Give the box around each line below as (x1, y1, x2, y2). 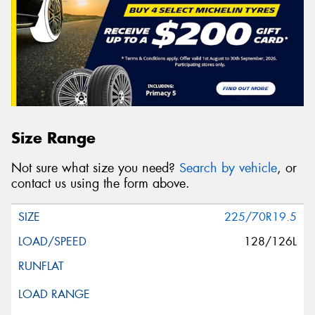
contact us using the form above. (11, 174, 190, 192)
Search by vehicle (179, 159, 277, 176)
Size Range (11, 128, 96, 148)
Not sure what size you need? (11, 159, 179, 176)
